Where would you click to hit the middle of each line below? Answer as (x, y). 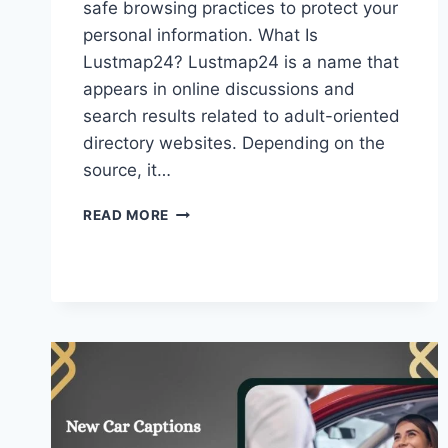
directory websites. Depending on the (234, 143)
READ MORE (126, 215)
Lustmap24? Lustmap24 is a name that (241, 62)
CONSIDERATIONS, (237, 273)
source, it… (127, 170)
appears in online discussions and (219, 89)
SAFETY (197, 252)
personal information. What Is (200, 35)
